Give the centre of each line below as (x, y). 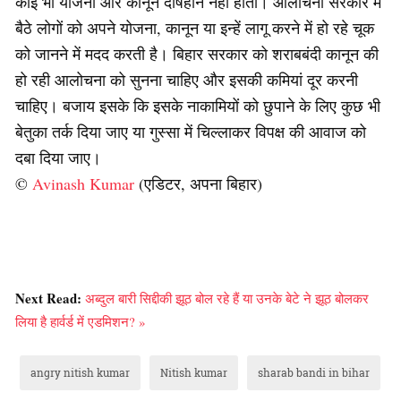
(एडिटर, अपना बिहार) (198, 183)
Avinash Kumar (83, 183)
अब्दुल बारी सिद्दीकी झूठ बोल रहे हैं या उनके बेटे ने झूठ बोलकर (227, 298)
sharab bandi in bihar (314, 372)
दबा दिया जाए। (58, 157)
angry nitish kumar (80, 372)
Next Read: (50, 298)
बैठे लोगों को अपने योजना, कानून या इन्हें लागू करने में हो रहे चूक (195, 27)
